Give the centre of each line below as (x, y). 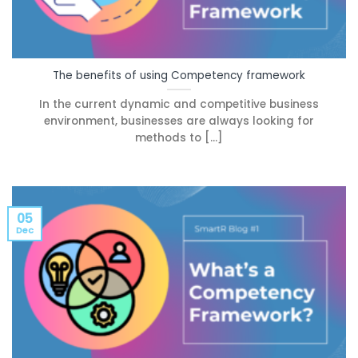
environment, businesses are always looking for (179, 121)
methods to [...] (179, 137)
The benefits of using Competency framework (179, 75)
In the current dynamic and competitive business (179, 104)
